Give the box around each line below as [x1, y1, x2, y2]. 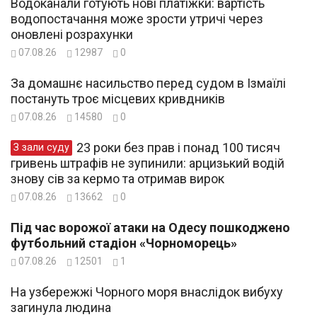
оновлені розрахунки [11, 26, 133, 42]
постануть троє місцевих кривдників [11, 91, 225, 106]
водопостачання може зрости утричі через [11, 11, 263, 26]
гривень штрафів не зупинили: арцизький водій [11, 155, 284, 171]
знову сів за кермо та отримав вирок [11, 171, 224, 186]
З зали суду [13, 141, 69, 154]
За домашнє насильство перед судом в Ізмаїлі [11, 75, 286, 91]
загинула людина [11, 299, 111, 315]
